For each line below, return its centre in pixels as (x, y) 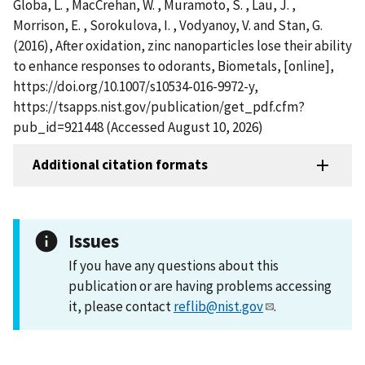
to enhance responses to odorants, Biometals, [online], (174, 66)
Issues (94, 240)
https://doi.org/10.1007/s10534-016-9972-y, (136, 86)
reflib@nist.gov (218, 306)
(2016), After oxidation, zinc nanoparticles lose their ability (182, 45)
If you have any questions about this (174, 265)
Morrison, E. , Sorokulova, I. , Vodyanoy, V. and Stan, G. (168, 25)
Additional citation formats (120, 165)
